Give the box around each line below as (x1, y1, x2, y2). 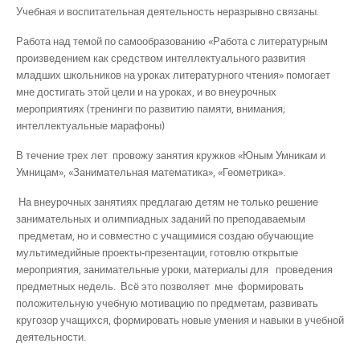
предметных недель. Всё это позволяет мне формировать (16, 279, 304, 294)
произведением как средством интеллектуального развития (16, 50, 305, 65)
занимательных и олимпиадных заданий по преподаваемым (16, 211, 305, 227)
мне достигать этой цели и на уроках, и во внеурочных (16, 84, 276, 99)
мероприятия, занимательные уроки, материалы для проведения (16, 262, 333, 277)
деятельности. (16, 329, 86, 345)
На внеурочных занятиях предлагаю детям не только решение (18, 194, 318, 210)
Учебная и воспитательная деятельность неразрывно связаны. (16, 3, 319, 18)
